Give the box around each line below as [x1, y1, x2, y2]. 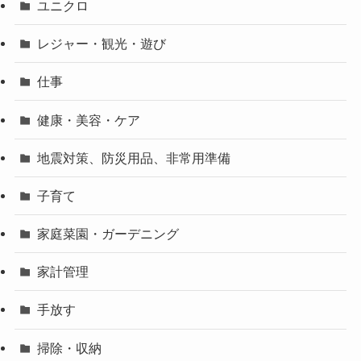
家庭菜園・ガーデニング [37, 226, 180, 242]
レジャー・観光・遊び [37, 36, 167, 52]
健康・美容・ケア [37, 112, 141, 127]
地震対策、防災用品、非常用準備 [37, 150, 231, 165]
